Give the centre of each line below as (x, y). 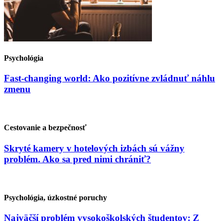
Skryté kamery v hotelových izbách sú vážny (94, 148)
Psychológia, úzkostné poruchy (55, 197)
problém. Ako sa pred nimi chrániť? (77, 159)
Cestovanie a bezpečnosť (45, 128)
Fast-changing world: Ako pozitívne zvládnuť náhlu (110, 78)
